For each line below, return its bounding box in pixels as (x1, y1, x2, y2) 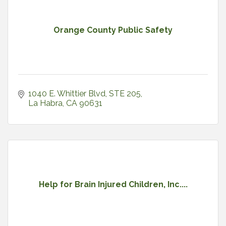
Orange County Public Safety (53, 25, 173, 35)
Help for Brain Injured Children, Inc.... (38, 180, 188, 190)
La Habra (28, 98, 63, 108)
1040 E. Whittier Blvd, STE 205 (28, 89, 141, 99)
